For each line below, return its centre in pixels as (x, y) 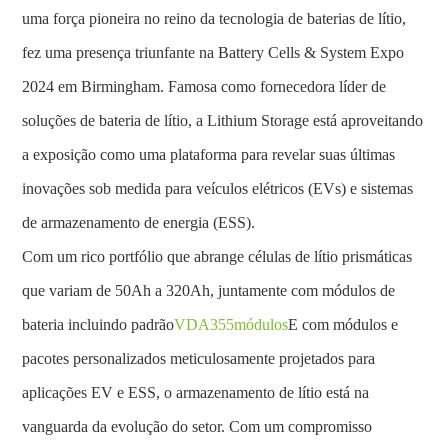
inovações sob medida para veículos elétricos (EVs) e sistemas (218, 188)
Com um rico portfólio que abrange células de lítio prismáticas (217, 256)
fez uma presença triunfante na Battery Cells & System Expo (213, 52)
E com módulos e (343, 324)
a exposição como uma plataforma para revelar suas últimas (209, 154)
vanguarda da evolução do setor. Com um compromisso (197, 426)
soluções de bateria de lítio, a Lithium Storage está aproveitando (223, 120)
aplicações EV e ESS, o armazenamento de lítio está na (196, 392)
